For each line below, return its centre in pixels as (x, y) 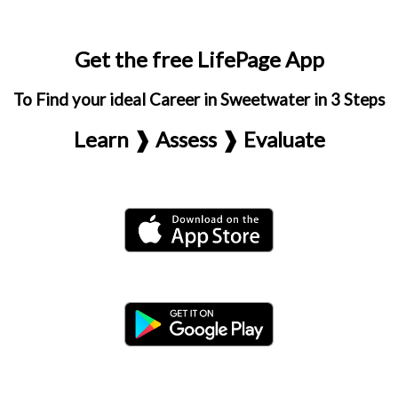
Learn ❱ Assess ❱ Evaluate (199, 139)
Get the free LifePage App (199, 59)
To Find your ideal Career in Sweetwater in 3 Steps (199, 99)
